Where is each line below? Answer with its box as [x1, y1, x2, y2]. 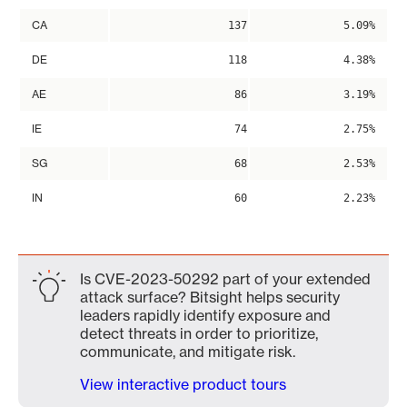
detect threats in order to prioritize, [80, 324, 318, 342]
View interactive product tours [80, 375, 286, 393]
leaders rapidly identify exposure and [80, 306, 331, 324]
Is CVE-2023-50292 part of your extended [80, 270, 371, 288]
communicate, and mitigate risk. [80, 342, 295, 361]
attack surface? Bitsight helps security [80, 288, 340, 306]
